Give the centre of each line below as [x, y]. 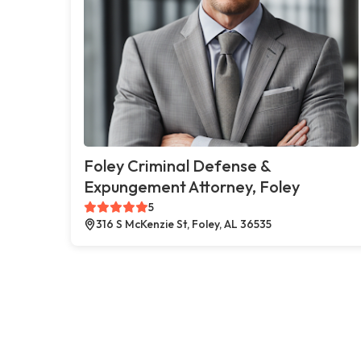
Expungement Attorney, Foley [192, 186]
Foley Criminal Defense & [177, 165]
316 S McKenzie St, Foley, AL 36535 [184, 224]
